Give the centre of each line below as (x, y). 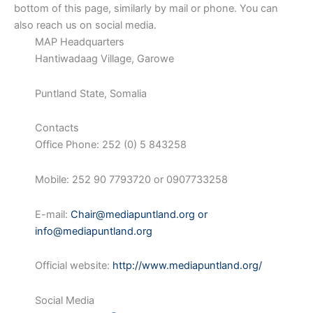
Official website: (74, 266)
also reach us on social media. (85, 26)
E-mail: (53, 214)
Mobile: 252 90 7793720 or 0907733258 (131, 180)
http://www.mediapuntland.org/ (187, 266)
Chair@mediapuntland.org (133, 214)
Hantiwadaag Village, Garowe (104, 59)
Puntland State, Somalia (91, 93)
